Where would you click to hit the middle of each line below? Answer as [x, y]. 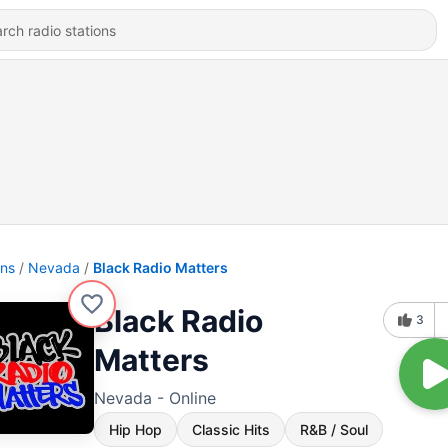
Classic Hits [231, 429]
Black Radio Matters [160, 267]
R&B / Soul [334, 429]
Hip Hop [135, 429]
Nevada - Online [155, 398]
